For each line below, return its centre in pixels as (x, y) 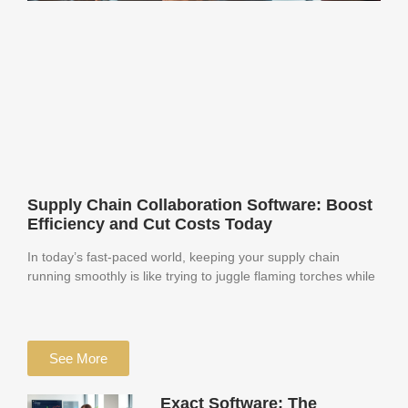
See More (78, 358)
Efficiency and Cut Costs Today (150, 224)
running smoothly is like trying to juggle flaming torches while (201, 275)
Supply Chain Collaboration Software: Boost (200, 204)
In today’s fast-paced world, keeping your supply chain (184, 256)
